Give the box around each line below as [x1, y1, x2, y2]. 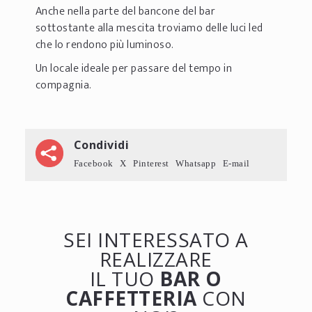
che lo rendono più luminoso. [35, 35, 174, 54]
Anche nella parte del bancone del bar [35, 1, 216, 21]
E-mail [222, 158, 250, 168]
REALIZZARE [99, 245, 212, 272]
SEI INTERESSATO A [63, 226, 249, 253]
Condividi [73, 136, 130, 153]
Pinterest [133, 158, 169, 168]
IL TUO [89, 265, 160, 292]
